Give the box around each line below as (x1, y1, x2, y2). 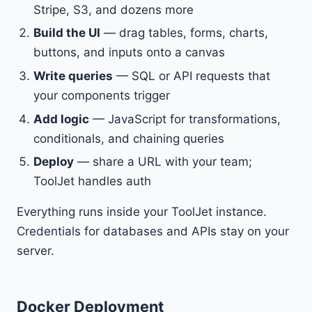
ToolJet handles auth (33, 174, 151, 189)
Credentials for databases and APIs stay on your (17, 224, 289, 239)
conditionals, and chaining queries (33, 131, 224, 146)
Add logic (33, 111, 89, 126)
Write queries (33, 69, 113, 84)
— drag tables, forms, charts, (100, 26, 268, 40)
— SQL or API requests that (113, 69, 270, 84)
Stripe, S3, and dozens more (33, 2, 194, 17)
